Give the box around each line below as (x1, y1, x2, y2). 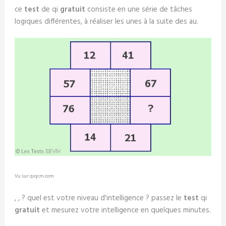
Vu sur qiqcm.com (14, 172, 54, 181)
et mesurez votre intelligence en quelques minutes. (39, 204, 211, 217)
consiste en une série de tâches (85, 4, 192, 16)
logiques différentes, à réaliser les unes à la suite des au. (14, 16, 198, 28)
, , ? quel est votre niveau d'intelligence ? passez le (14, 192, 184, 205)
